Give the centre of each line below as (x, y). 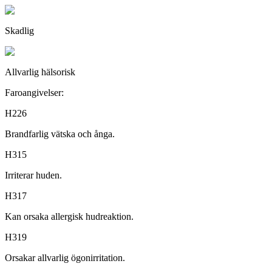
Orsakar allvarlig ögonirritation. (65, 257)
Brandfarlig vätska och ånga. (60, 134)
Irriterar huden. (33, 175)
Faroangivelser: (34, 92)
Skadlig (19, 30)
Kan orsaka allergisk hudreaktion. (69, 216)
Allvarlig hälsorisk (40, 72)
